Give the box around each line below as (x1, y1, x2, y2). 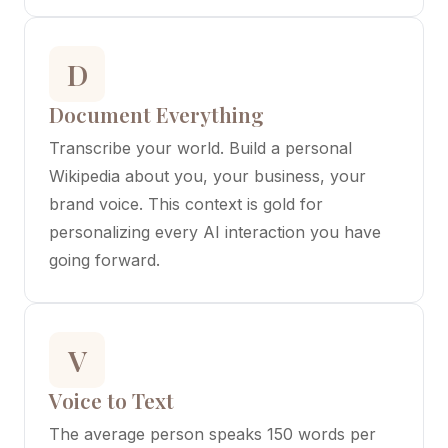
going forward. (49, 250, 160, 270)
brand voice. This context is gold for (49, 194, 323, 214)
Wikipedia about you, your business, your (49, 166, 366, 186)
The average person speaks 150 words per (49, 424, 376, 444)
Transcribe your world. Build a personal (49, 138, 352, 158)
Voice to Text (49, 386, 174, 414)
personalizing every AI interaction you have (49, 222, 381, 242)
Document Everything (49, 100, 264, 128)
